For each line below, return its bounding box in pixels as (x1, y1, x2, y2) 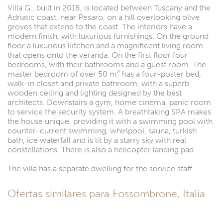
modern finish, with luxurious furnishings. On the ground (7, 31, 209, 41)
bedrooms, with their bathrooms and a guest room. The (7, 59, 206, 69)
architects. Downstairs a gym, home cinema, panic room (7, 97, 211, 107)
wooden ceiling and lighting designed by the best (7, 88, 182, 98)
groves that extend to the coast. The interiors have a (7, 21, 192, 31)
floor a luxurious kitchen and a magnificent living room (7, 40, 203, 50)
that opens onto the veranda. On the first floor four (7, 50, 188, 60)
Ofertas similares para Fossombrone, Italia (7, 187, 205, 200)
